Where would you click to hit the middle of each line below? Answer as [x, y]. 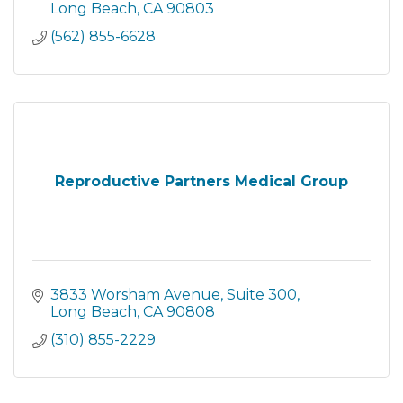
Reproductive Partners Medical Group [201, 182]
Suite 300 [262, 295]
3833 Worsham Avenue [135, 295]
